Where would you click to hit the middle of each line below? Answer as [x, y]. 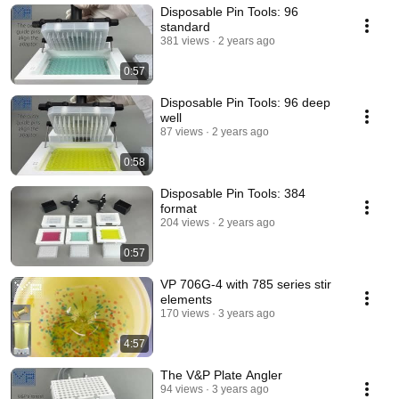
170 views [185, 313]
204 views [185, 223]
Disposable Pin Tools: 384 [233, 193]
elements [186, 299]
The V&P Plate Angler [221, 375]
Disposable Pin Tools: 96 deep [245, 102]
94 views [182, 389]
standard [185, 27]
